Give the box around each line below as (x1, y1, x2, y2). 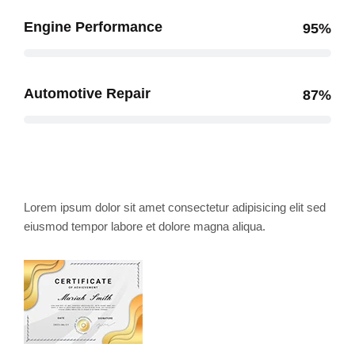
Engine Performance (24, 19, 162, 36)
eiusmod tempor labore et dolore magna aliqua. (24, 219, 265, 234)
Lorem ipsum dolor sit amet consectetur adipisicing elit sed (24, 200, 326, 215)
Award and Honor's (24, 155, 243, 184)
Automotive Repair (24, 86, 151, 102)
